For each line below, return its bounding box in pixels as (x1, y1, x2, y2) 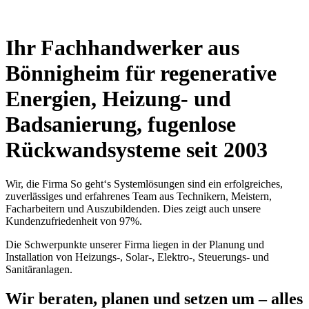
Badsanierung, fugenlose (6, 112, 236, 137)
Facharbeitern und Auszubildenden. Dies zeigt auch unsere (6, 202, 261, 215)
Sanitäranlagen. (6, 263, 72, 275)
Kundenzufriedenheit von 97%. (6, 215, 142, 227)
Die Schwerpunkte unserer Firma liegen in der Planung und (6, 238, 264, 250)
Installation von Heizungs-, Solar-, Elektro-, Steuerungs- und (6, 250, 269, 263)
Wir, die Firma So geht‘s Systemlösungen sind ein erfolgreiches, (6, 177, 283, 190)
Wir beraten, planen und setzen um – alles (6, 289, 303, 308)
